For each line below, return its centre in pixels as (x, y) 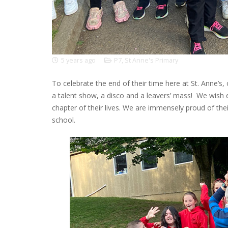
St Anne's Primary (151, 60)
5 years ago (79, 60)
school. (64, 120)
